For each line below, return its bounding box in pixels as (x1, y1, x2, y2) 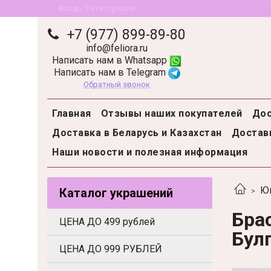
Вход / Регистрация (59, 4, 135, 13)
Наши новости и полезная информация (52, 146, 247, 158)
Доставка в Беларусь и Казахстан (52, 127, 222, 139)
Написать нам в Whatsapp (52, 54, 169, 66)
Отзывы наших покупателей (100, 108, 243, 120)
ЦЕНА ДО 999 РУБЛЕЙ (59, 243, 162, 255)
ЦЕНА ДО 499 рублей (59, 215, 155, 227)
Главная (52, 108, 91, 120)
